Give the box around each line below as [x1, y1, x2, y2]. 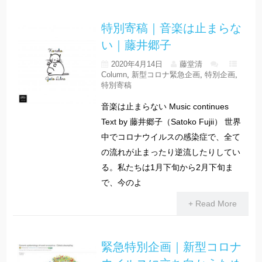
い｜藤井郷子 [101, 37, 171, 53]
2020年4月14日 [111, 60, 163, 69]
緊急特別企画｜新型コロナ [101, 238, 242, 254]
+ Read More [188, 198, 237, 208]
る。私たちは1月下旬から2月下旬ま [101, 163, 233, 173]
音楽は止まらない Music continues [101, 102, 229, 112]
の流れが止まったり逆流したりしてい [101, 147, 240, 157]
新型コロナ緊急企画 [131, 70, 200, 80]
